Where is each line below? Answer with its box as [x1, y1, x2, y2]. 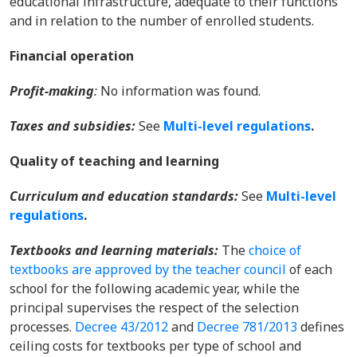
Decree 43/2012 [75, 318, 168, 335]
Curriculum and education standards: [10, 187, 241, 205]
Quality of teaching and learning [10, 152, 219, 170]
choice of [249, 241, 301, 259]
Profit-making [10, 82, 94, 100]
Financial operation [10, 47, 134, 65]
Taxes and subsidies [10, 117, 131, 135]
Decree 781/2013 [197, 318, 297, 335]
